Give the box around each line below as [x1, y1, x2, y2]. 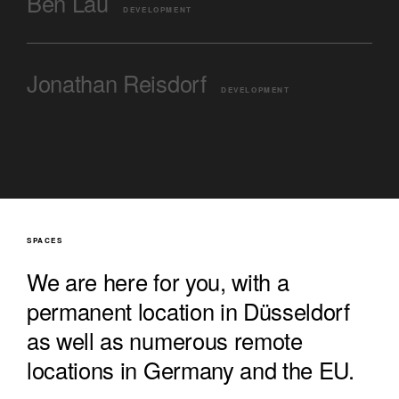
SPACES [27, 235, 63, 247]
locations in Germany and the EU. [27, 354, 354, 387]
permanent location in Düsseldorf [27, 295, 350, 328]
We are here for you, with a [27, 265, 289, 298]
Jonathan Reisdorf [27, 67, 207, 100]
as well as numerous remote [27, 324, 303, 357]
